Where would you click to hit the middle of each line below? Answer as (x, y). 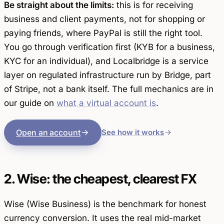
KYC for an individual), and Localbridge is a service (106, 61)
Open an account (48, 133)
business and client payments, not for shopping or (104, 19)
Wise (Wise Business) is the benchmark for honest (105, 204)
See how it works (132, 132)
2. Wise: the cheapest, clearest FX (100, 179)
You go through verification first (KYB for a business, (109, 47)
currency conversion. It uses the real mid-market (102, 218)
